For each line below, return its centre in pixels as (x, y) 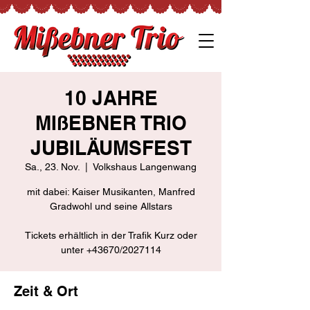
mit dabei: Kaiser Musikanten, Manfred (111, 192)
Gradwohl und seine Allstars (111, 206)
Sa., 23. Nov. (52, 167)
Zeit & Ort (46, 291)
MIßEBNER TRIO (111, 123)
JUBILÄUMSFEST (111, 148)
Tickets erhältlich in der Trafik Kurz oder (111, 235)
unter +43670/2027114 (111, 250)
